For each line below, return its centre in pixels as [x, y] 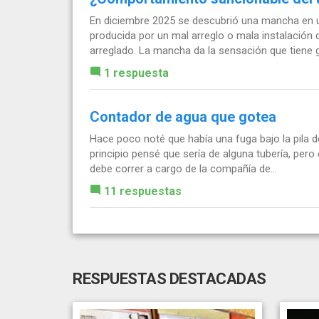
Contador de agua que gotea [183, 116]
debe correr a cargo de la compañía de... [183, 168]
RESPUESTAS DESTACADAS [169, 278]
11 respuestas [143, 191]
